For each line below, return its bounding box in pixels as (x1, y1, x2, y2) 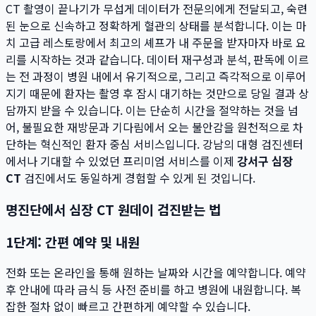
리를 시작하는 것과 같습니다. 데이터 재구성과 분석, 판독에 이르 (6, 51, 309, 68)
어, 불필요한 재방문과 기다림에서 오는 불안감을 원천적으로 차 (6, 119, 303, 136)
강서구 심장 (237, 152, 293, 170)
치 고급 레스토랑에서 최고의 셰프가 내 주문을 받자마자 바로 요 (6, 34, 306, 51)
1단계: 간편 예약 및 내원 (6, 231, 140, 251)
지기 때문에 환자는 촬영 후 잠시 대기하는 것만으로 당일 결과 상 (6, 85, 309, 102)
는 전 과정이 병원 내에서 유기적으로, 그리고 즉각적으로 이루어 (6, 68, 306, 85)
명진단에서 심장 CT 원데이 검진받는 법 (6, 200, 221, 219)
